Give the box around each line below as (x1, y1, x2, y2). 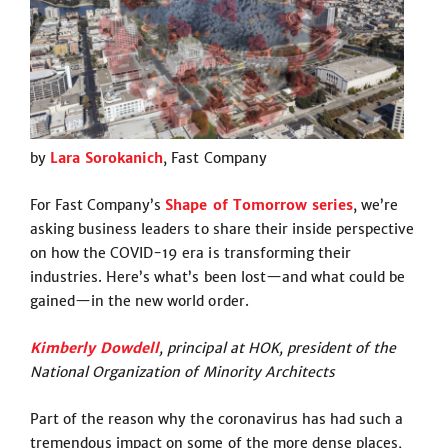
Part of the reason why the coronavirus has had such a (30, 410, 404, 428)
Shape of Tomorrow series (165, 196, 353, 214)
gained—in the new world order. (30, 292, 249, 310)
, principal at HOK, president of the (159, 339, 397, 357)
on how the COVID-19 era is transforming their (30, 244, 351, 262)
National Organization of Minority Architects (30, 363, 335, 381)
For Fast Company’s (30, 196, 166, 214)
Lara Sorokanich (50, 149, 164, 167)
